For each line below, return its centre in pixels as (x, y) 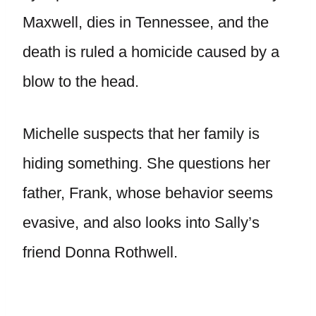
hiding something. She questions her (146, 163)
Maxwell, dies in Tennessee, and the (146, 22)
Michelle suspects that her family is (141, 134)
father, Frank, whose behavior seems (148, 193)
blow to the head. (81, 81)
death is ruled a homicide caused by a (151, 52)
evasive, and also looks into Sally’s (141, 223)
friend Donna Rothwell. (100, 252)
